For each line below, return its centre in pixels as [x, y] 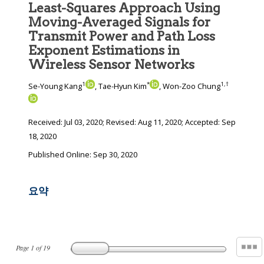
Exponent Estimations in [104, 50]
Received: [46, 122]
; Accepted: [202, 122]
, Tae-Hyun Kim [121, 86]
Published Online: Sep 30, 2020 [83, 154]
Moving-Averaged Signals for [119, 22]
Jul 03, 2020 [83, 122]
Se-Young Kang [55, 86]
